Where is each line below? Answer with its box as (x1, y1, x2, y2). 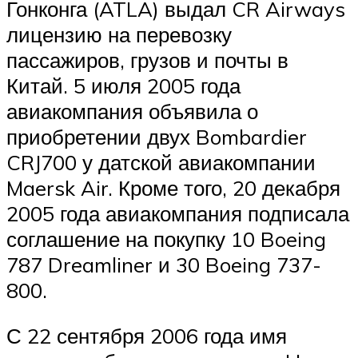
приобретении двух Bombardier (6, 123, 307, 149)
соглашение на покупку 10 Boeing (6, 225, 326, 252)
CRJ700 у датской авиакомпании (6, 149, 316, 175)
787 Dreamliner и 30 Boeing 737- (6, 251, 321, 277)
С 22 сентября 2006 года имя (6, 323, 287, 349)
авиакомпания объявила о (6, 97, 258, 124)
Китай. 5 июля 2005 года (6, 72, 241, 98)
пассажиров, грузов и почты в (6, 46, 288, 73)
